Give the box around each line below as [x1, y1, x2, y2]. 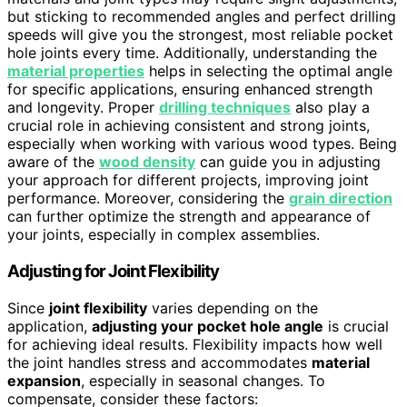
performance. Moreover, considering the [7, 189, 289, 208]
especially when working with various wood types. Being [7, 134, 397, 154]
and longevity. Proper [7, 98, 159, 117]
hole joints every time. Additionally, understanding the [7, 44, 377, 63]
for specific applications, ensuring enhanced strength [7, 80, 372, 99]
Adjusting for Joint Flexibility [7, 260, 219, 282]
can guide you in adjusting [195, 153, 381, 172]
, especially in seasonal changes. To [81, 371, 325, 390]
